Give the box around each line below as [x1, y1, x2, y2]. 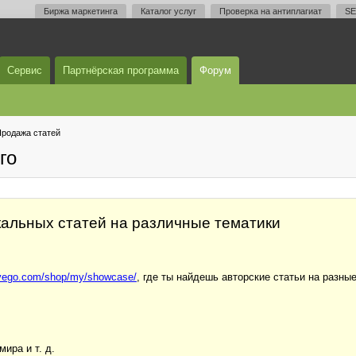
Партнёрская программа [63, 64, 179, 76]
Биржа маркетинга [44, 6, 118, 16]
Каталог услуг [141, 6, 196, 16]
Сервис [7, 64, 42, 76]
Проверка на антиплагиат [219, 6, 322, 16]
